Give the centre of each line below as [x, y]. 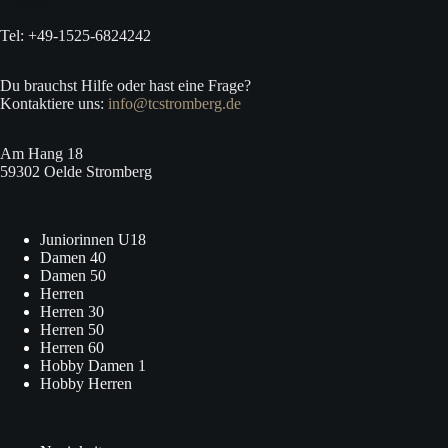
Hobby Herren [86, 383]
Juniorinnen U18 [93, 239]
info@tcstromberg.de [174, 103]
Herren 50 [72, 329]
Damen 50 [73, 275]
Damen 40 [73, 257]
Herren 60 [72, 347]
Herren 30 [72, 311]
